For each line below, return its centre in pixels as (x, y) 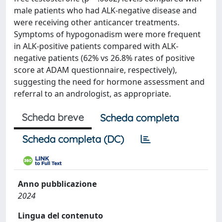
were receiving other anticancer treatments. (97, 22)
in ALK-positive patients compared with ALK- (96, 46)
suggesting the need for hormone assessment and (109, 82)
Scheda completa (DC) (73, 139)
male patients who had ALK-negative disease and (105, 10)
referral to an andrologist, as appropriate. (92, 94)
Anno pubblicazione (57, 184)
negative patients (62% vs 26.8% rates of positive (104, 58)
